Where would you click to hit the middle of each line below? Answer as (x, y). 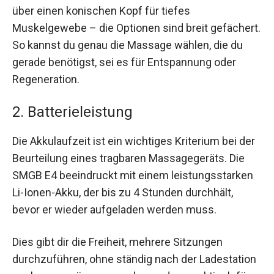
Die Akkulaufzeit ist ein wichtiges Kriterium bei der (134, 141)
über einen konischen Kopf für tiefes (101, 10)
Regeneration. (46, 79)
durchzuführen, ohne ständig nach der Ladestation (134, 259)
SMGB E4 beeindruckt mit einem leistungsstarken (133, 176)
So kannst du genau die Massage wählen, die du (128, 45)
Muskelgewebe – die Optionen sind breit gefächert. (136, 28)
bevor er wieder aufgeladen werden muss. (114, 210)
